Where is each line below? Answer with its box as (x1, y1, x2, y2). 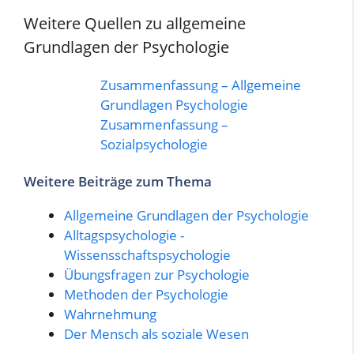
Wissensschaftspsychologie (64, 246, 231, 264)
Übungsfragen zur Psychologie (64, 265, 250, 284)
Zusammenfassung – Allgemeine (100, 75, 301, 94)
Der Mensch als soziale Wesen (64, 325, 249, 343)
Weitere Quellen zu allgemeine (24, 12, 246, 34)
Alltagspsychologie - (64, 226, 184, 244)
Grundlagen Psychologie (100, 95, 248, 114)
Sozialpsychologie (100, 134, 208, 153)
